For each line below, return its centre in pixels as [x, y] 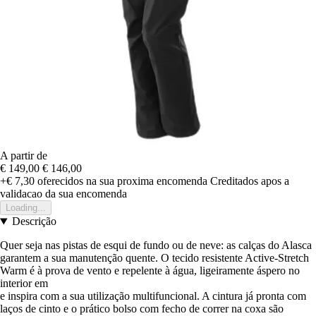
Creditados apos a [250, 181]
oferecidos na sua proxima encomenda [121, 181]
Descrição [34, 221]
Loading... [26, 208]
